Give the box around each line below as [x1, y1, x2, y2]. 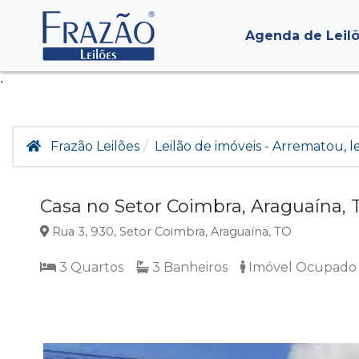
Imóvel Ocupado [245, 260, 357, 275]
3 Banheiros [149, 260, 228, 275]
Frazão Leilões [50, 139, 139, 154]
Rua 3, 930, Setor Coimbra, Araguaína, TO [48, 224, 292, 239]
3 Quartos [56, 260, 123, 275]
